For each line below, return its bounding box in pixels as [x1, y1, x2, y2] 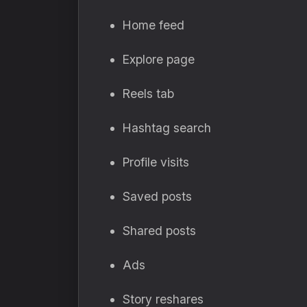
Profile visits [123, 155, 189, 169]
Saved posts [123, 189, 192, 204]
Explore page [123, 52, 195, 66]
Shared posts [123, 223, 196, 238]
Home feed [123, 18, 184, 32]
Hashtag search [123, 121, 211, 135]
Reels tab [123, 86, 174, 101]
